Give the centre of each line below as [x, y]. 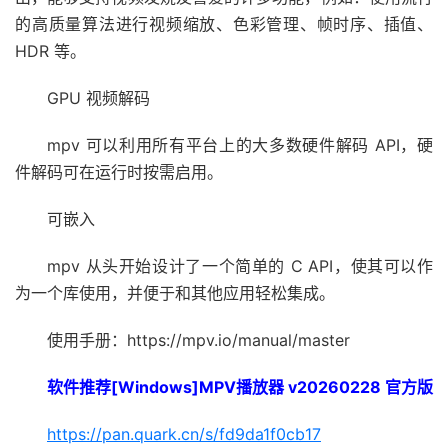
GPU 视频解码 [98, 97]
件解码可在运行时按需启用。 [119, 171]
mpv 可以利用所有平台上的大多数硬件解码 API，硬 [240, 144]
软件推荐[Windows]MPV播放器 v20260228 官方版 [240, 386]
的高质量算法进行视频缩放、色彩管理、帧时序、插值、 [224, 23]
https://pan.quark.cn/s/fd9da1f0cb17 [184, 433]
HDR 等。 [50, 50]
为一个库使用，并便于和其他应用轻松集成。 [175, 292]
